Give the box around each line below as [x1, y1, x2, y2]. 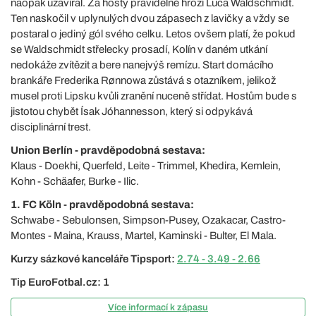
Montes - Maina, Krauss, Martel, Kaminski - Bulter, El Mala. [11, 230, 276, 241]
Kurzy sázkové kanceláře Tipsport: [11, 253, 177, 265]
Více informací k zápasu [108, 303, 208, 312]
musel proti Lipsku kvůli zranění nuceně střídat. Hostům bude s [11, 90, 297, 102]
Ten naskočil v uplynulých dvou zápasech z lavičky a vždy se [11, 13, 289, 24]
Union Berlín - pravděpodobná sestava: [11, 145, 205, 156]
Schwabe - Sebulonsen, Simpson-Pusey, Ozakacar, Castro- [11, 214, 286, 226]
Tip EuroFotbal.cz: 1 [11, 276, 109, 288]
